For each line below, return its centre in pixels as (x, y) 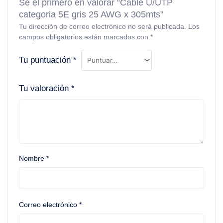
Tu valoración (45, 89)
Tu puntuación (46, 60)
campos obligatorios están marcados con (85, 37)
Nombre (33, 159)
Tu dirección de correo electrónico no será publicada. (103, 27)
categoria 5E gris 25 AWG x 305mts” (91, 14)
